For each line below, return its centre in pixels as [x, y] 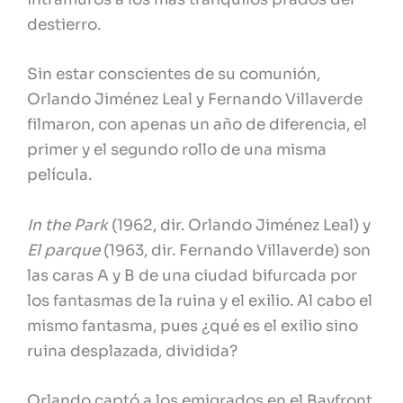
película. [59, 175]
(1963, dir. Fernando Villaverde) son [237, 250]
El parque [65, 250]
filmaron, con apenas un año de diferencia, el [197, 125]
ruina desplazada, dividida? [132, 351]
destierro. [64, 25]
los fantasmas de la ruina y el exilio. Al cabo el [200, 300]
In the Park [67, 225]
